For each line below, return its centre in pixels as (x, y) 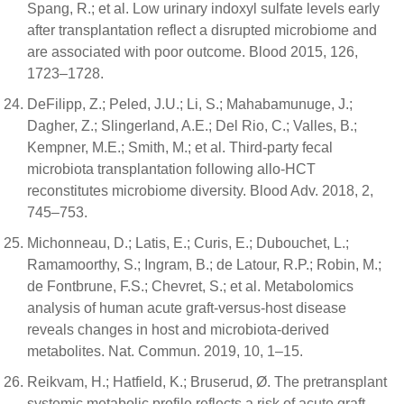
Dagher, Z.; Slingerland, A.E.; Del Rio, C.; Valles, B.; (192, 126)
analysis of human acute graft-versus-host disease (187, 308)
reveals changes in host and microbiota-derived (178, 330)
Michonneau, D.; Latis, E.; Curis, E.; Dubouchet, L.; (188, 243)
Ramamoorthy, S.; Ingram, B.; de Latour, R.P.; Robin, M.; (204, 265)
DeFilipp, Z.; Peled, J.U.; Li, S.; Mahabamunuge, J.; (190, 104)
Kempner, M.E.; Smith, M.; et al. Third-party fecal (180, 147)
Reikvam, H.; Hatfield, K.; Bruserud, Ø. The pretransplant (207, 382)
